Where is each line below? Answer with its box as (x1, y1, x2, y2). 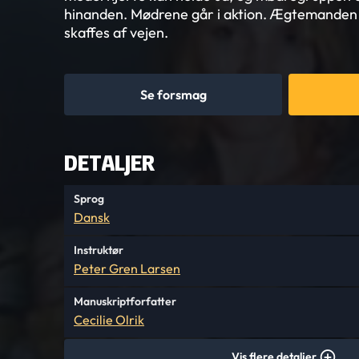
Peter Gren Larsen (74, 260, 180, 276)
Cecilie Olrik (74, 312, 144, 328)
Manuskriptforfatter (74, 294, 176, 309)
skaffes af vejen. (64, 23, 168, 42)
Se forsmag (139, 87, 207, 103)
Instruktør (74, 243, 123, 257)
